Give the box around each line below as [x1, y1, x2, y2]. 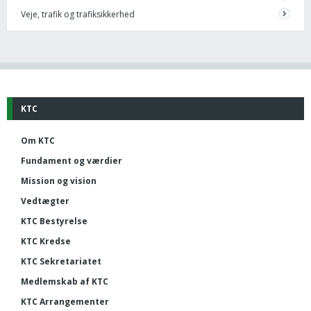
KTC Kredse [21, 235, 71, 247]
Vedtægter [21, 194, 69, 207]
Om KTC [21, 134, 55, 146]
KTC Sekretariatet [21, 255, 101, 267]
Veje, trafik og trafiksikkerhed [21, 8, 135, 20]
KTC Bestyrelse [21, 215, 87, 227]
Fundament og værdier [21, 154, 122, 167]
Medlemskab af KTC [21, 275, 108, 287]
